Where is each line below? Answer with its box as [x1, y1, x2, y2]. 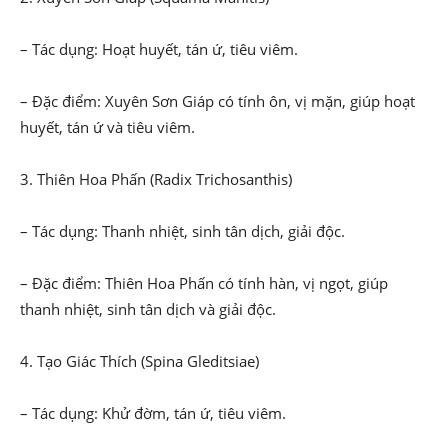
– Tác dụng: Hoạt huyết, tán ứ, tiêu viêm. [20, 39, 298, 59]
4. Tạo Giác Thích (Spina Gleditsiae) [20, 351, 259, 371]
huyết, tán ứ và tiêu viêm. [20, 117, 195, 137]
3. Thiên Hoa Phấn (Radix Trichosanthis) [20, 169, 292, 189]
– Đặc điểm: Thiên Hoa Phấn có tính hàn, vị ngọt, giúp [20, 273, 388, 293]
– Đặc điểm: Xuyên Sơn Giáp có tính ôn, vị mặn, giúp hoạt [20, 91, 415, 111]
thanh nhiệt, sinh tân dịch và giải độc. [20, 299, 276, 319]
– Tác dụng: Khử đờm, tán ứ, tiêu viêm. [20, 403, 286, 423]
